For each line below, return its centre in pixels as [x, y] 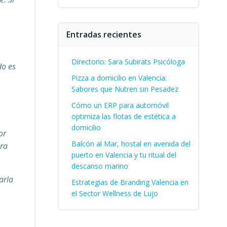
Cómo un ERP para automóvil [120, 105]
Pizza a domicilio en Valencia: [119, 78]
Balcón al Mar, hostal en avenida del [131, 144]
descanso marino [100, 166]
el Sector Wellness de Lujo [115, 193]
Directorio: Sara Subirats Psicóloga [128, 62]
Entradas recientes [104, 34]
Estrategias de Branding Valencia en [130, 182]
